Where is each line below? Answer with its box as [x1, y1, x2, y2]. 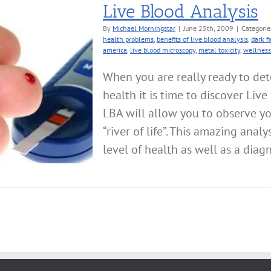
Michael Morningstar [113, 24, 175, 33]
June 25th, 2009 [183, 24, 233, 33]
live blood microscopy [130, 45, 195, 54]
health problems [103, 34, 154, 44]
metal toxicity [198, 45, 240, 54]
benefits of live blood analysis [157, 34, 248, 44]
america [103, 45, 127, 54]
